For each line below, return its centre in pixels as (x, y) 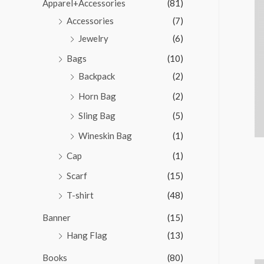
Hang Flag (87, 235)
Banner (57, 218)
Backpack (97, 76)
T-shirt (80, 195)
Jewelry (93, 39)
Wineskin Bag (105, 136)
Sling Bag (97, 116)
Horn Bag (97, 96)
